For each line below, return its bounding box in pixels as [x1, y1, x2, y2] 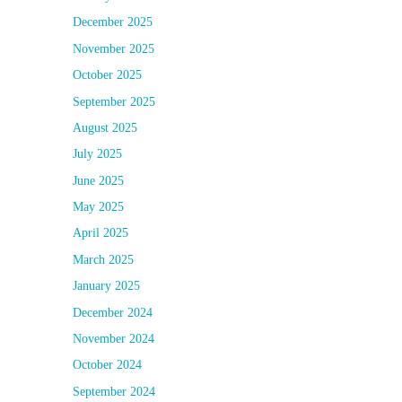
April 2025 [73, 226, 128, 240]
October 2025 [73, 68, 142, 83]
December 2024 [73, 305, 153, 319]
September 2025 [73, 94, 155, 109]
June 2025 [73, 173, 124, 188]
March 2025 [73, 252, 134, 267]
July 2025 [73, 147, 122, 162]
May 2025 [73, 200, 124, 214]
